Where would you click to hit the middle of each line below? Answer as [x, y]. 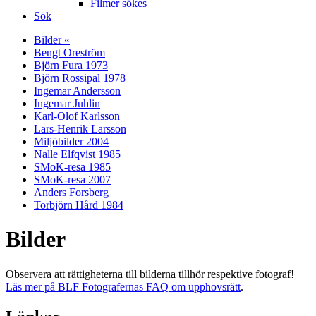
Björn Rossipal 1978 [80, 78]
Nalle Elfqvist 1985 [77, 154]
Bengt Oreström [69, 53]
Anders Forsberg [71, 192]
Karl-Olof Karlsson [77, 116]
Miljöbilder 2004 [71, 141]
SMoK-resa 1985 [72, 167]
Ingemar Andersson [77, 91]
